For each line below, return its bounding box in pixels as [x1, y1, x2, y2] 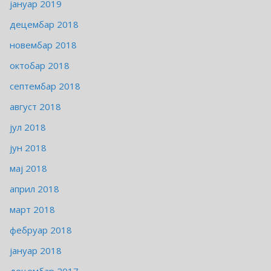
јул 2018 [10, 121, 46, 134]
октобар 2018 [10, 59, 70, 72]
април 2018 [10, 183, 59, 195]
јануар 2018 [10, 244, 62, 257]
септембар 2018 [10, 80, 80, 93]
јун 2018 [10, 142, 47, 154]
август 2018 [10, 100, 61, 113]
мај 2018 [10, 162, 47, 175]
